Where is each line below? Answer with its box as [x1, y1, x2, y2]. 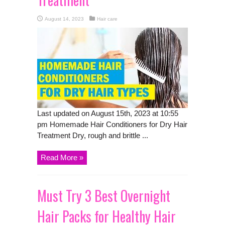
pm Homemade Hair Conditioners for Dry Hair [37, 120, 187, 129]
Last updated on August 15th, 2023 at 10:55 [37, 108, 178, 118]
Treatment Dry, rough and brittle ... [37, 131, 148, 140]
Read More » [41, 153, 83, 162]
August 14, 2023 [45, 16, 84, 22]
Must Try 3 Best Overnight [37, 185, 170, 206]
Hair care [97, 16, 118, 22]
